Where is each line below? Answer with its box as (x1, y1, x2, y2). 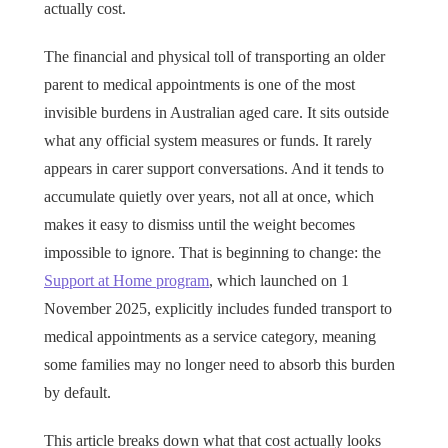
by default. (44, 384, 111, 402)
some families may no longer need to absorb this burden (44, 356, 395, 374)
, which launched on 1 (209, 272, 349, 290)
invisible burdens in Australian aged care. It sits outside (44, 104, 389, 122)
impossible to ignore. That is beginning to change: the (44, 244, 381, 262)
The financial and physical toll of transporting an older (44, 48, 385, 66)
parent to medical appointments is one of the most (44, 76, 355, 94)
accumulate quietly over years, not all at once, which (44, 188, 374, 206)
